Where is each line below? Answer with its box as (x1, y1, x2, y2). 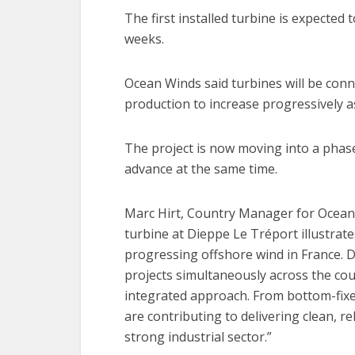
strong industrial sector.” (124, 328, 272, 345)
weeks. (124, 30, 164, 48)
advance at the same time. (124, 160, 277, 177)
